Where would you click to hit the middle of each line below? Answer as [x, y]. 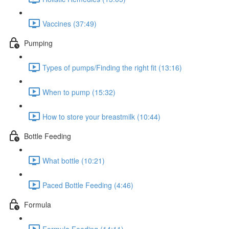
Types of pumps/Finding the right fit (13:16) [112, 67]
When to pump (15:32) [79, 92]
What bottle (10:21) [74, 160]
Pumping [38, 43]
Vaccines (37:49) [70, 23]
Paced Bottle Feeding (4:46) [88, 185]
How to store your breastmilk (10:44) [101, 116]
